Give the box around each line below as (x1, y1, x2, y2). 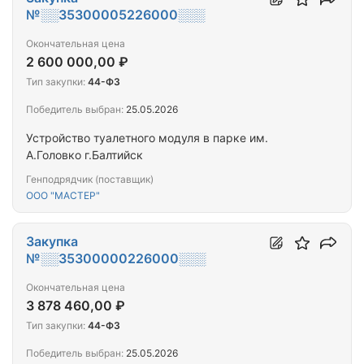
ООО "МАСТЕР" (26, 189, 100, 202)
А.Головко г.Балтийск (26, 148, 143, 162)
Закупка (26, 233, 78, 250)
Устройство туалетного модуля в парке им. (26, 131, 268, 145)
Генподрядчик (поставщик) (26, 173, 154, 186)
